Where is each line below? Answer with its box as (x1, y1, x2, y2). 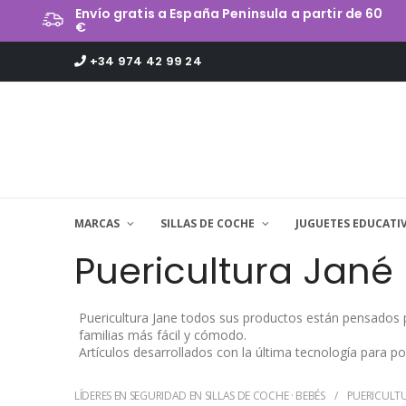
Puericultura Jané (74, 246, 393, 296)
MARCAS (74, 216, 122, 231)
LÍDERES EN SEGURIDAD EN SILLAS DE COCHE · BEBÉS (74, 388, 325, 403)
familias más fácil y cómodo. (79, 326, 250, 343)
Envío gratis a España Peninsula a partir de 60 (75, 5, 383, 23)
